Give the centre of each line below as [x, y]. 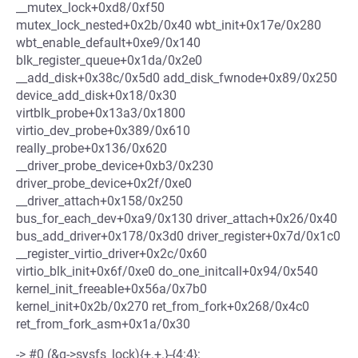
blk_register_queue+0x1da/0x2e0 [109, 60]
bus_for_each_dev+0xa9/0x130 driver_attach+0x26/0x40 [177, 219]
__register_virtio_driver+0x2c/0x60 [111, 254]
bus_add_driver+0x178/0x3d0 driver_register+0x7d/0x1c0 [178, 236]
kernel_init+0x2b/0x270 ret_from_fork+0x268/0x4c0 [163, 306]
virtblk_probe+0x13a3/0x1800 [101, 113]
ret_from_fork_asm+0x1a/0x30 [103, 324]
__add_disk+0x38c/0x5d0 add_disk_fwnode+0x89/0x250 [177, 78]
